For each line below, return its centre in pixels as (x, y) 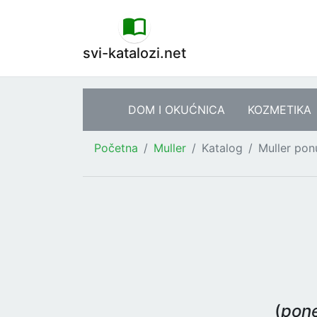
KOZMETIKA (279, 110)
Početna (116, 148)
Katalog (222, 148)
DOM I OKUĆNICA (177, 110)
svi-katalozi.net (134, 53)
